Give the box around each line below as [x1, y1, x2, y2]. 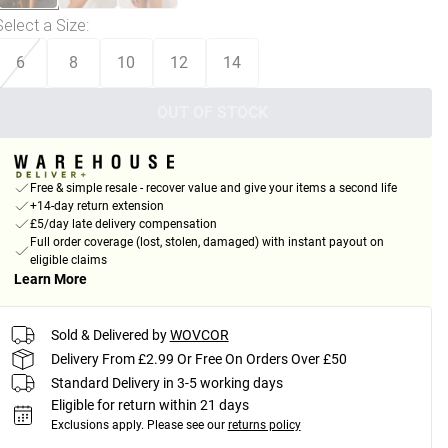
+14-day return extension [29, 199, 164, 214]
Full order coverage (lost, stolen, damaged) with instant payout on [29, 235, 384, 250]
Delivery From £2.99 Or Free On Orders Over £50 [50, 350, 347, 367]
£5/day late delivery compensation [29, 217, 217, 232]
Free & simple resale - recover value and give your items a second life [29, 181, 397, 196]
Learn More [13, 271, 87, 288]
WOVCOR [169, 326, 229, 343]
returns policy [227, 418, 301, 433]
